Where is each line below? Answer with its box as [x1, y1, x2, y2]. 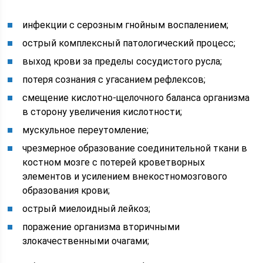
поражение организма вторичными [22, 221, 180, 233]
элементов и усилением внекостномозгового [22, 171, 228, 183]
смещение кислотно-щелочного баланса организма [22, 92, 250, 104]
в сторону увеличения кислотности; [22, 106, 183, 118]
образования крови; [22, 185, 110, 197]
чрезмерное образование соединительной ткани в [22, 143, 248, 154]
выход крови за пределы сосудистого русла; [22, 56, 222, 68]
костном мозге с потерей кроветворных [22, 157, 205, 168]
